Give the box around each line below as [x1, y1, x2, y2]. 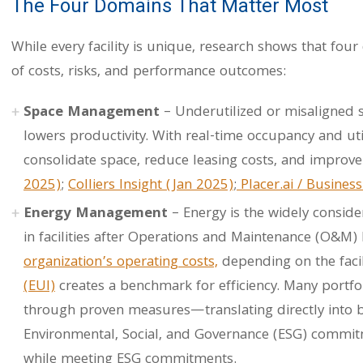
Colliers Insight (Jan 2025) [68, 174, 233, 198]
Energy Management [23, 203, 168, 226]
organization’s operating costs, [23, 251, 218, 275]
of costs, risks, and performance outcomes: [11, 61, 286, 84]
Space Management [23, 101, 160, 125]
